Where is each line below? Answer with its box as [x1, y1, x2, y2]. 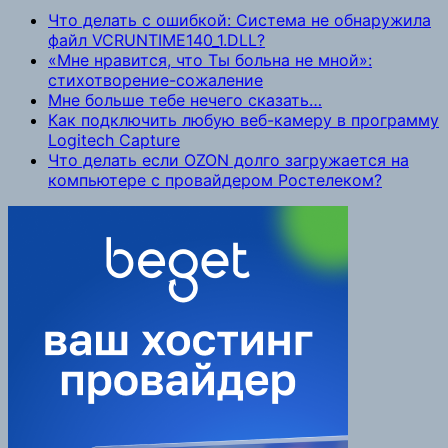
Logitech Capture [48, 129, 180, 150]
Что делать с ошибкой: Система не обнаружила [48, 9, 431, 30]
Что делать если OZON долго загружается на [48, 149, 409, 170]
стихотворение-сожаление [48, 69, 263, 90]
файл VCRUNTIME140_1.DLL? [48, 29, 265, 50]
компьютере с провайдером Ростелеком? [48, 169, 382, 190]
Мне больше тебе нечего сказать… [48, 89, 322, 110]
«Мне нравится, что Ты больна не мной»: [48, 49, 372, 70]
